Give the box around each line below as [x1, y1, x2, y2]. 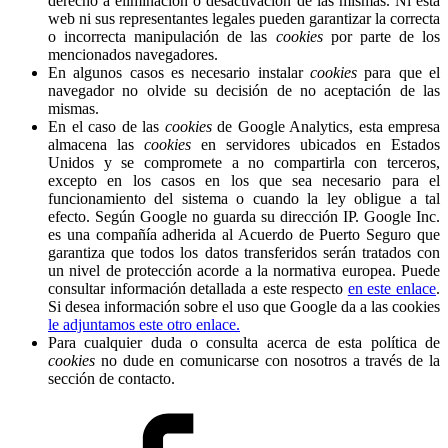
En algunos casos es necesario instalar [48, 63, 310, 81]
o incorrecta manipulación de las [48, 27, 276, 45]
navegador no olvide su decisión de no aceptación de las [48, 81, 440, 99]
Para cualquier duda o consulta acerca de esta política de [48, 333, 440, 351]
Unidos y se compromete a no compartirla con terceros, [48, 153, 440, 171]
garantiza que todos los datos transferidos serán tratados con [48, 243, 440, 261]
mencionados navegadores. [48, 45, 218, 63]
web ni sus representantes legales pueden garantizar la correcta [48, 9, 440, 27]
